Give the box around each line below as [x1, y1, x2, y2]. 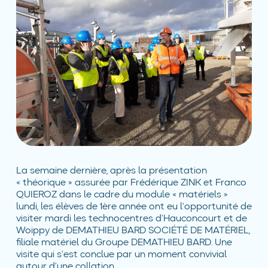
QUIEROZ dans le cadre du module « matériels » [16, 190, 228, 200]
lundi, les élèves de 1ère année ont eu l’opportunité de [16, 202, 252, 212]
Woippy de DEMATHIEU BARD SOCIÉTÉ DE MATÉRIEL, [16, 226, 250, 236]
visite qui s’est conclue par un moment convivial [16, 249, 227, 260]
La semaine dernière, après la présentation [16, 166, 207, 176]
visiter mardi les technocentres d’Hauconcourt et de [16, 214, 247, 224]
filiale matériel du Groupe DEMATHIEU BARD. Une [16, 237, 232, 248]
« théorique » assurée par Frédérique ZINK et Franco [16, 178, 246, 188]
